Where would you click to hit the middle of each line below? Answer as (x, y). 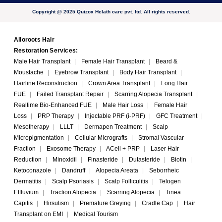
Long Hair (174, 83)
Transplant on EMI (38, 214)
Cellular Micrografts (101, 138)
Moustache (29, 72)
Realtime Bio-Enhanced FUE (53, 105)
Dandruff (74, 170)
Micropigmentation (39, 138)
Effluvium (26, 192)
